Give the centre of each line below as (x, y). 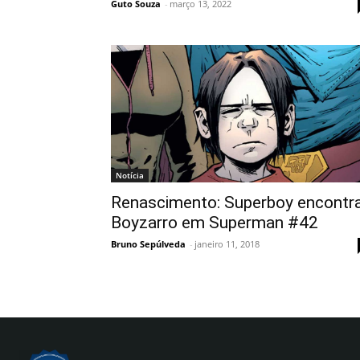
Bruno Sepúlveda (148, 243)
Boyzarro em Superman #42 (215, 222)
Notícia (130, 175)
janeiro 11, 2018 (227, 243)
